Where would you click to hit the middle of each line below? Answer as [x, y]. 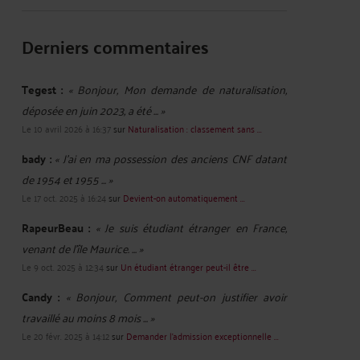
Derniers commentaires [115, 46]
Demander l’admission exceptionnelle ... [202, 335]
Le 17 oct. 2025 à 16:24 [64, 197]
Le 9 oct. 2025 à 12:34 [63, 266]
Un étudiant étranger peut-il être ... [188, 266]
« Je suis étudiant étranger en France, [191, 227]
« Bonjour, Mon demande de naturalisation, [178, 89]
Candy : [41, 297]
